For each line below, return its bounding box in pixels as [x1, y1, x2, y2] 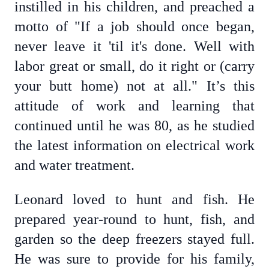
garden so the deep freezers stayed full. [14, 231, 255, 247]
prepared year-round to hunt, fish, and [14, 211, 255, 227]
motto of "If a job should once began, [14, 19, 255, 34]
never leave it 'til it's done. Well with [14, 38, 255, 54]
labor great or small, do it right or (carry [14, 58, 255, 74]
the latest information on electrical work [14, 138, 255, 153]
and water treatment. [14, 157, 134, 173]
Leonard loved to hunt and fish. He [14, 192, 255, 207]
